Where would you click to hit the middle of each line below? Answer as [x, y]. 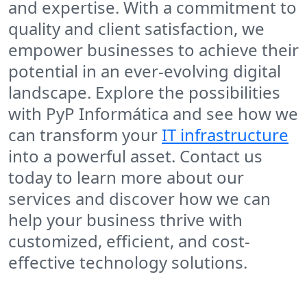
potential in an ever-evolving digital [145, 71]
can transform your [85, 135]
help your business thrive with [125, 220]
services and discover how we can [139, 199]
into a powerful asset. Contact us [135, 156]
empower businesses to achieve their [153, 50]
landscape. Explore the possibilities [144, 93]
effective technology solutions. [128, 262]
